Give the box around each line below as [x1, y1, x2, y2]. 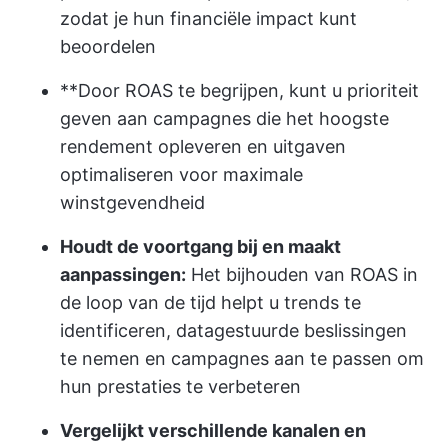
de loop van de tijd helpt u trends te [60, 292, 361, 313]
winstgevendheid [60, 192, 205, 213]
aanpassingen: [60, 264, 186, 285]
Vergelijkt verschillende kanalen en [60, 420, 366, 441]
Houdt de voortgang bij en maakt [60, 236, 341, 257]
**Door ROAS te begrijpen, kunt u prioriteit [60, 80, 419, 101]
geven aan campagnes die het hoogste [60, 108, 389, 129]
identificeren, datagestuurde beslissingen [60, 320, 407, 341]
